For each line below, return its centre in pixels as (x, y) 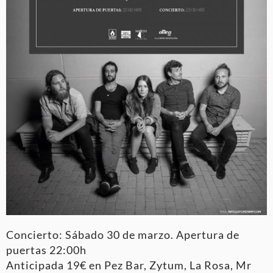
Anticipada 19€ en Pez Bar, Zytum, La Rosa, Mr (129, 265)
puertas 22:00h (46, 250)
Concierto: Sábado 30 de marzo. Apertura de (123, 234)
